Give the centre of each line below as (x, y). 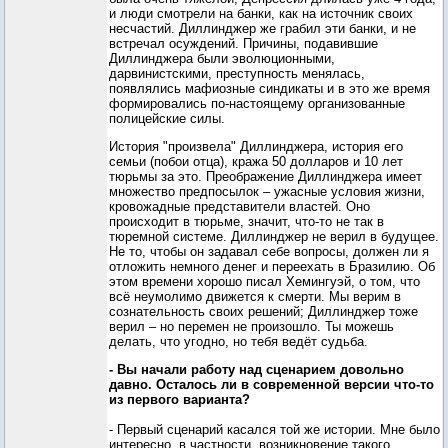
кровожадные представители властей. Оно (239, 206)
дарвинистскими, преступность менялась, (237, 73)
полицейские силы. (167, 118)
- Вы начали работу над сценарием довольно (256, 369)
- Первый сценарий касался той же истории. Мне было (274, 429)
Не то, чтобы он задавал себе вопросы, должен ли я (269, 251)
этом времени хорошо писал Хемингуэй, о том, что (264, 281)
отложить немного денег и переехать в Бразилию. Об (272, 266)
